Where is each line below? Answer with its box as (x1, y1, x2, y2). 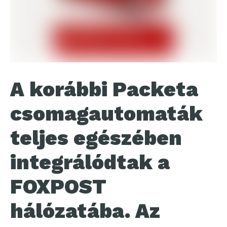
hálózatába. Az (10, 199, 160, 223)
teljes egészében (10, 126, 182, 150)
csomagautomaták (10, 102, 203, 126)
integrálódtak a (10, 150, 170, 174)
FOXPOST (10, 175, 106, 199)
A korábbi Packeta (10, 78, 198, 101)
